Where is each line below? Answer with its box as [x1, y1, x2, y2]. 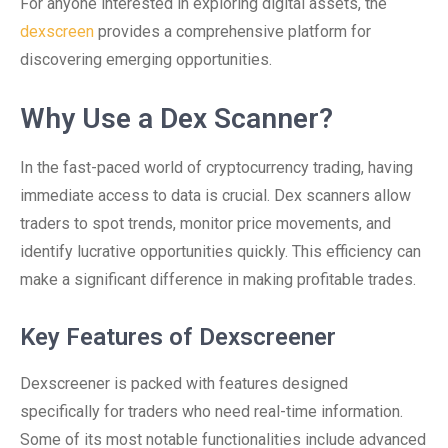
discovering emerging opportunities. [20, 50, 272, 69]
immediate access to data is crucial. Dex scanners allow [20, 186, 411, 205]
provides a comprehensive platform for [94, 22, 371, 41]
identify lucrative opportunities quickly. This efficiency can [20, 242, 421, 261]
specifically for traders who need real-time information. [20, 402, 403, 421]
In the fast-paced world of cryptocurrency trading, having [20, 158, 413, 177]
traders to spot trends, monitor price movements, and [20, 214, 391, 233]
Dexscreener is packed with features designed [20, 374, 348, 393]
